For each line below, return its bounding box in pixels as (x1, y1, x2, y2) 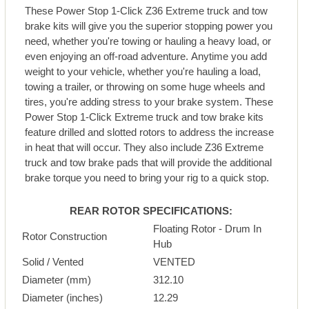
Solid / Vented (21, 255, 83, 268)
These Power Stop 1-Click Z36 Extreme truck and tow (25, 5, 268, 17)
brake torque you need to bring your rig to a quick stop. (25, 172, 270, 184)
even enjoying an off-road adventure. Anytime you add (25, 50, 268, 63)
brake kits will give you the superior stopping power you (25, 20, 273, 32)
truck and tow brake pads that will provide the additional (25, 157, 272, 169)
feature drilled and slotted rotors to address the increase (25, 126, 275, 139)
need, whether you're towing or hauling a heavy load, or (25, 35, 272, 48)
